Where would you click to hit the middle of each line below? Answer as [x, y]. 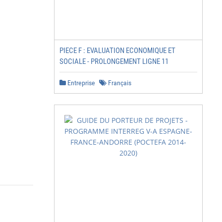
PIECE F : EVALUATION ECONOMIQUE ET [117, 51]
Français [119, 83]
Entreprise [81, 83]
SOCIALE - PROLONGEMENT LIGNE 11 [114, 61]
